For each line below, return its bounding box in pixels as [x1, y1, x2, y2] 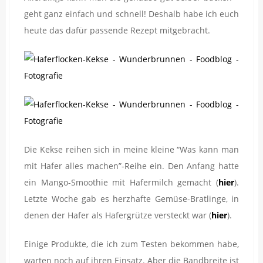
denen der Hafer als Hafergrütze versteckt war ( [24, 209, 211, 221]
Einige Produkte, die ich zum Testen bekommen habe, [24, 238, 239, 249]
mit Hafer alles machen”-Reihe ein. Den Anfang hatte [24, 160, 239, 171]
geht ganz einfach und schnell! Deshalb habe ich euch [24, 8, 239, 19]
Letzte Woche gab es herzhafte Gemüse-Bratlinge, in [24, 193, 239, 204]
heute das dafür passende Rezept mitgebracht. [24, 24, 210, 36]
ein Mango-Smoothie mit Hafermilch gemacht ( [24, 176, 218, 188]
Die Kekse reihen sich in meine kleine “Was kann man [24, 143, 239, 155]
